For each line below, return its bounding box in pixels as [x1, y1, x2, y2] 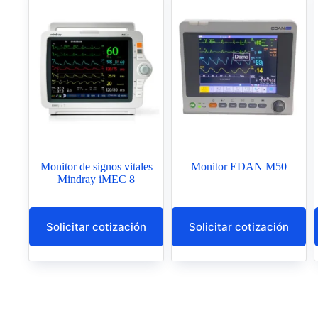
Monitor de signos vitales [40, 160, 153, 173]
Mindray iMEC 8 [57, 173, 136, 186]
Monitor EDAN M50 [191, 160, 287, 173]
